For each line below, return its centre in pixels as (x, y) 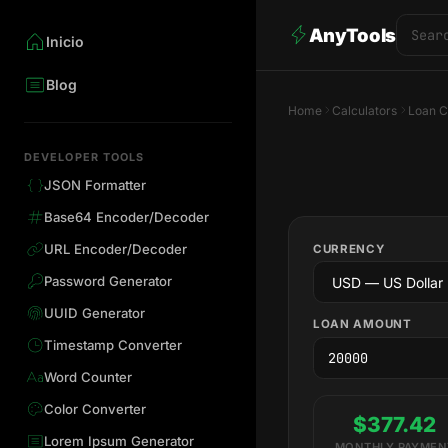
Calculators (365, 110)
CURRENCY (349, 248)
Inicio (65, 42)
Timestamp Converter (112, 345)
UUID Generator (94, 313)
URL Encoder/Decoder (115, 249)
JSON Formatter (94, 185)
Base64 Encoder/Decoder (126, 217)
